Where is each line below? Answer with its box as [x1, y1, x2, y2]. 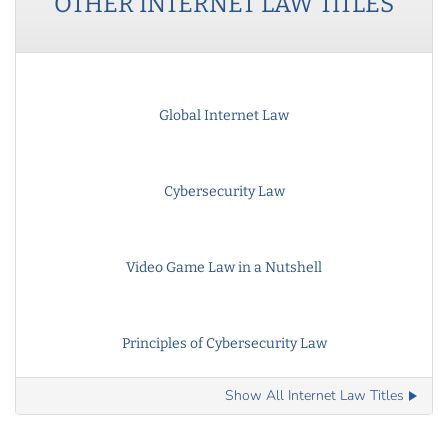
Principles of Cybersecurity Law [121, 335, 327, 353]
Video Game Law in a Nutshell [126, 259, 322, 277]
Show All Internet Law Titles [225, 386, 404, 406]
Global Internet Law [159, 107, 289, 125]
